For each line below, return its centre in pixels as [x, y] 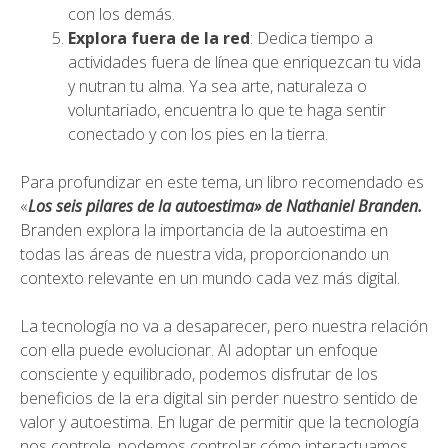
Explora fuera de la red [159, 38]
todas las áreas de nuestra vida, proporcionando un [204, 254]
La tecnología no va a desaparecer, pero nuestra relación [224, 326]
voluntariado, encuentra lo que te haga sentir [227, 110]
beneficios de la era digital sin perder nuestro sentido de [219, 398]
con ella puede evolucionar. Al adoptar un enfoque [199, 350]
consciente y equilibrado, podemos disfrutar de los [199, 374]
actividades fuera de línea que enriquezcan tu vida [244, 62]
